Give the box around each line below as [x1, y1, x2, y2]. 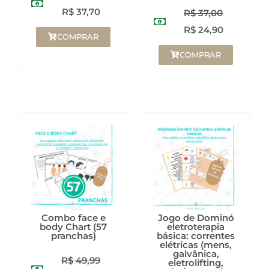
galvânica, [172, 248, 219, 260]
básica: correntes [157, 230, 235, 242]
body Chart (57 [40, 221, 107, 233]
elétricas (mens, [160, 239, 232, 251]
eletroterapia [167, 221, 225, 233]
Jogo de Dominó [157, 212, 234, 224]
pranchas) [50, 230, 96, 242]
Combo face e [41, 212, 106, 224]
